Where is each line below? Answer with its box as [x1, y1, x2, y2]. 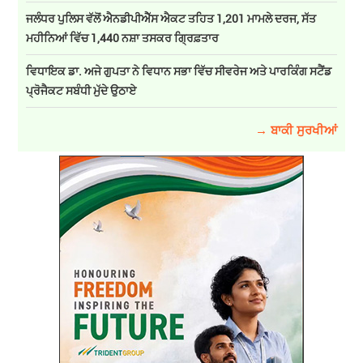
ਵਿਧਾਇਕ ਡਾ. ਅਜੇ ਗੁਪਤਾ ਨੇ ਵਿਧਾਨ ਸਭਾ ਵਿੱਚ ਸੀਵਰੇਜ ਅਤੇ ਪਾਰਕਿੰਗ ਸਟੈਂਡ [26, 63, 332, 79]
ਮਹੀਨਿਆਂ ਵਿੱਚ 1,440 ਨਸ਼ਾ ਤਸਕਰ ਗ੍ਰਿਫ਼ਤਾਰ [26, 30, 220, 46]
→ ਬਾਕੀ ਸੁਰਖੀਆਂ [254, 122, 337, 139]
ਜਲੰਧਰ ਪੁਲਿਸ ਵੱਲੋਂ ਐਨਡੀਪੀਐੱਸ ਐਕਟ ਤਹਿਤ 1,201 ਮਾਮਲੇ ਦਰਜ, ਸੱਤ [26, 11, 317, 27]
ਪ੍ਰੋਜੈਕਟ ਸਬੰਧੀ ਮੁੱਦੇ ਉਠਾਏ [26, 83, 137, 99]
